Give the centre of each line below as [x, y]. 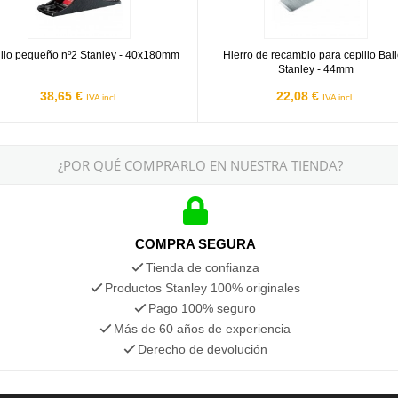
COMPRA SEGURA [195, 243]
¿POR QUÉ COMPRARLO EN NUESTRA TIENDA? [200, 165]
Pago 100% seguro [203, 308]
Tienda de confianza [202, 267]
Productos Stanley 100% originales [202, 287]
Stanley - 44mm [315, 69]
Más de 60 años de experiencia [203, 328]
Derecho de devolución [202, 349]
